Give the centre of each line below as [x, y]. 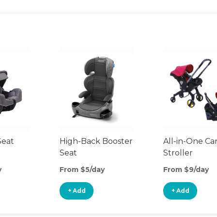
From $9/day [186, 170]
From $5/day [82, 170]
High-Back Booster [96, 141]
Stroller [178, 153]
